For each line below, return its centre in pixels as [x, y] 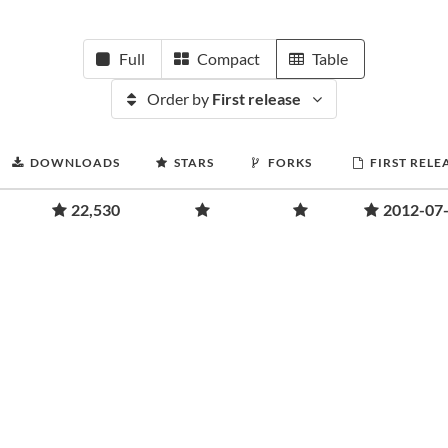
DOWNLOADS [75, 162]
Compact [228, 58]
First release [256, 98]
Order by [179, 98]
